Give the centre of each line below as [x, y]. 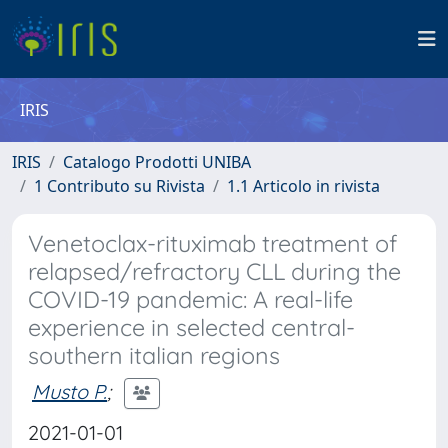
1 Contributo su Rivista [119, 186]
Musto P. [69, 391]
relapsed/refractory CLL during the [214, 271]
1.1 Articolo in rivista [303, 186]
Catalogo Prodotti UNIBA [157, 162]
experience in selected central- [191, 327]
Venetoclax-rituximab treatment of [212, 243]
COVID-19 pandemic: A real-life [190, 299]
